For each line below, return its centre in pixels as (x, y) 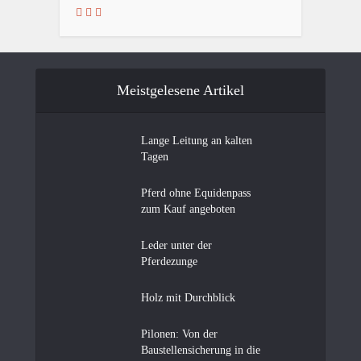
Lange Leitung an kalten (197, 140)
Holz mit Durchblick (188, 297)
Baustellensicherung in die (201, 350)
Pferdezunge (169, 261)
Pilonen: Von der (179, 334)
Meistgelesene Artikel (180, 90)
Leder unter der (176, 245)
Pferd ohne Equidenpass (196, 193)
